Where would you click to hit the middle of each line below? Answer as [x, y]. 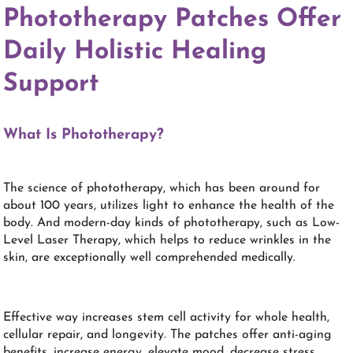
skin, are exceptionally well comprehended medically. [150, 257]
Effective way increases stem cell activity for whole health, [167, 317]
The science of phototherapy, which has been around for [162, 188]
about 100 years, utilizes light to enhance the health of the [169, 205]
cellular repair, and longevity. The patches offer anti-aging [168, 334]
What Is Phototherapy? [84, 136]
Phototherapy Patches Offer [173, 20]
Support [52, 85]
